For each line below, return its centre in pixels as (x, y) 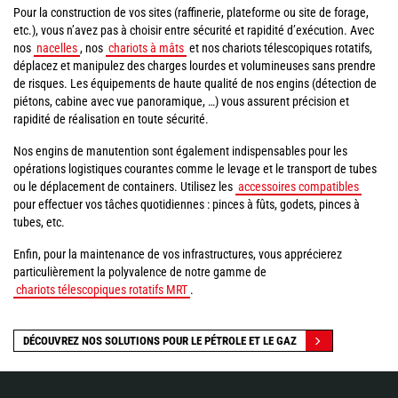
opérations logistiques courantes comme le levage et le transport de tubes (195, 169)
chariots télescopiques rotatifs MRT (102, 290)
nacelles (57, 48)
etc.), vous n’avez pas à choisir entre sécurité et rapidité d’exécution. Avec (194, 30)
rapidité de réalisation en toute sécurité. (111, 119)
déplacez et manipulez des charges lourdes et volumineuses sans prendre (195, 66)
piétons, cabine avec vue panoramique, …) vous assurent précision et (181, 101)
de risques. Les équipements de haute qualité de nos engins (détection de (195, 84)
